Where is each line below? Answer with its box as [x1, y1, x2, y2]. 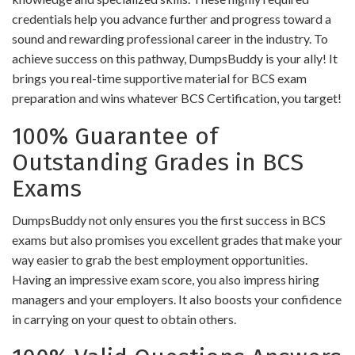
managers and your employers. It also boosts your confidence [12, 292, 342, 307]
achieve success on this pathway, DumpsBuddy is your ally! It [12, 51, 338, 66]
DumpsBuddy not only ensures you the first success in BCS [12, 212, 326, 227]
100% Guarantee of [12, 122, 218, 151]
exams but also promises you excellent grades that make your [12, 232, 342, 247]
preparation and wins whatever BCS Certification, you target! [12, 90, 342, 105]
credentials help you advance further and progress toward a [12, 11, 331, 26]
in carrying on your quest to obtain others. [12, 311, 236, 326]
